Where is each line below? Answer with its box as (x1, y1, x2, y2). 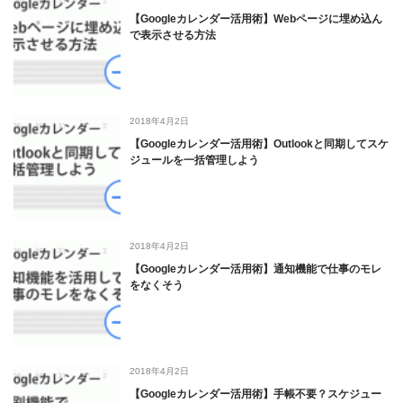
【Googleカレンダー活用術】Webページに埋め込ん (130, 13, 382, 25)
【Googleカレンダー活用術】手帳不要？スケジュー (130, 388, 381, 400)
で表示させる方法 (130, 29, 216, 41)
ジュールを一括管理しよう (130, 154, 259, 166)
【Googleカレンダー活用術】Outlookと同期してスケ (130, 138, 389, 150)
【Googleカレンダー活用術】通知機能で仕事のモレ (130, 263, 381, 275)
